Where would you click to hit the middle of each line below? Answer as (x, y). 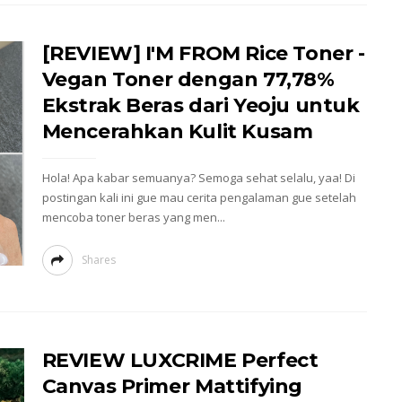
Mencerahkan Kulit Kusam (177, 131)
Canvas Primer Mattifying (172, 386)
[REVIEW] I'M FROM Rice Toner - (203, 53)
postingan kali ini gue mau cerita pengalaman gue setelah (199, 197)
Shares (98, 260)
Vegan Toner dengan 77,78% (188, 79)
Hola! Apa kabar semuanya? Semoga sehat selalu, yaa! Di (198, 178)
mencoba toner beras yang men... (133, 217)
